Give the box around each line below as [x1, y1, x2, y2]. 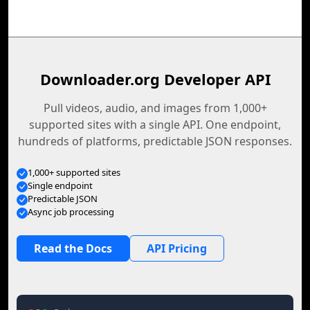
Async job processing [28, 206, 114, 218]
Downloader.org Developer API [39, 69, 271, 89]
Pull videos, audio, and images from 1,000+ [43, 100, 267, 116]
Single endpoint [28, 179, 93, 192]
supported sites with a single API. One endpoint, [29, 117, 281, 132]
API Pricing [147, 241, 207, 256]
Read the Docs [34, 241, 112, 256]
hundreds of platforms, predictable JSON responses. [18, 134, 292, 149]
